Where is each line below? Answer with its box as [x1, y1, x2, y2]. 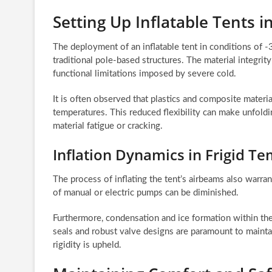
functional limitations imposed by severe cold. [53, 69, 236, 78]
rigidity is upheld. [53, 240, 121, 250]
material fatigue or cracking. [53, 121, 163, 131]
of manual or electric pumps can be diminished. [53, 188, 239, 197]
